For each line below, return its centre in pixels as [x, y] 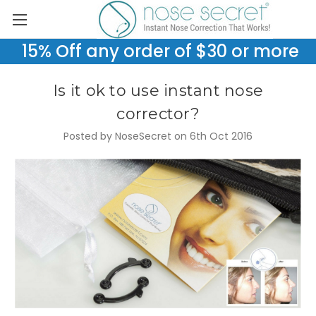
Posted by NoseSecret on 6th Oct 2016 [158, 136]
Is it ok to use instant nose [158, 91]
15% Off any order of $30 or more [158, 51]
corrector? [158, 114]
